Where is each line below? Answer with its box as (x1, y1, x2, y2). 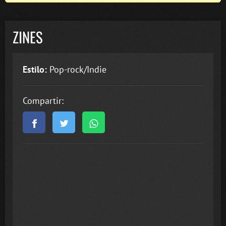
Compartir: (23, 94, 64, 106)
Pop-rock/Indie (47, 63, 106, 75)
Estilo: (23, 63, 47, 75)
